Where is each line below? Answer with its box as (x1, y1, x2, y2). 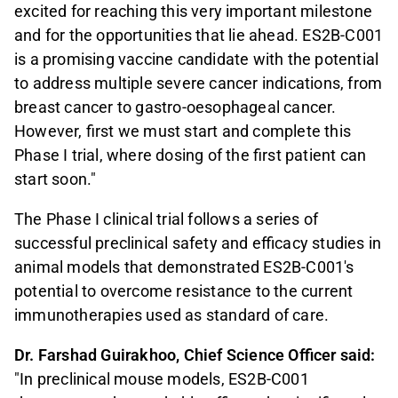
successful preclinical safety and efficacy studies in (14, 234, 382, 253)
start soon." (14, 170, 97, 189)
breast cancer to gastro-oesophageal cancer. (14, 98, 337, 117)
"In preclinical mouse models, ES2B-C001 (14, 370, 309, 389)
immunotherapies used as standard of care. (14, 306, 330, 325)
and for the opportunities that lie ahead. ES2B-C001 (14, 26, 384, 45)
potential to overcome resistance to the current (14, 282, 354, 301)
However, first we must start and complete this (14, 122, 352, 141)
